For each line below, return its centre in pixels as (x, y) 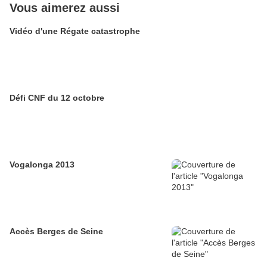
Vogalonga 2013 (42, 165)
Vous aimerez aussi (65, 8)
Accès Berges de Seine (56, 232)
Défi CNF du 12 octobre (57, 98)
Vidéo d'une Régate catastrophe (75, 31)
